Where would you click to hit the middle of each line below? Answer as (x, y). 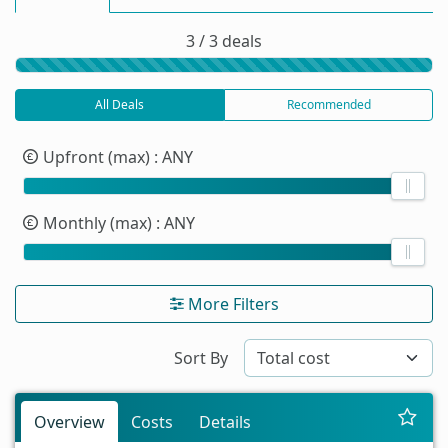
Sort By (201, 357)
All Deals (119, 104)
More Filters (231, 303)
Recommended (328, 104)
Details (225, 421)
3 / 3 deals (224, 40)
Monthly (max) (97, 222)
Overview (69, 421)
